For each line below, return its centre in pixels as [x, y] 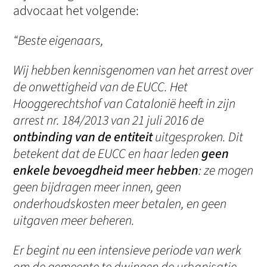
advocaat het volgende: [76, 11]
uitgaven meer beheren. [74, 221]
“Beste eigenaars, [59, 41]
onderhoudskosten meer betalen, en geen [120, 204]
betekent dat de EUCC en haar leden [108, 154]
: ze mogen [226, 171]
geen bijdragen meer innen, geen [97, 187]
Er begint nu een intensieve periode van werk [128, 251]
